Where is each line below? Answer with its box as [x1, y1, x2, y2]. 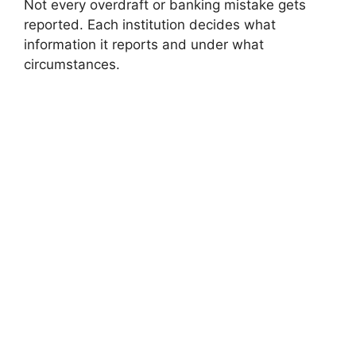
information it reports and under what [24, 37, 264, 53]
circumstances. [24, 56, 120, 73]
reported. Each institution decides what [24, 17, 276, 33]
